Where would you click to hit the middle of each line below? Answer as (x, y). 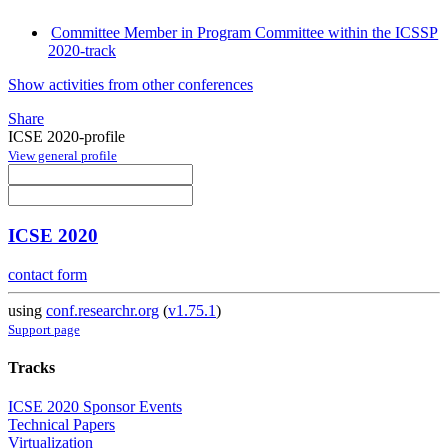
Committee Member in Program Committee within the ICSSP (245, 33)
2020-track (82, 51)
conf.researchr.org (102, 310)
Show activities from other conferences (130, 85)
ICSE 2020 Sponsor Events (95, 407)
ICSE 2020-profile (66, 137)
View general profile (62, 156)
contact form (47, 274)
